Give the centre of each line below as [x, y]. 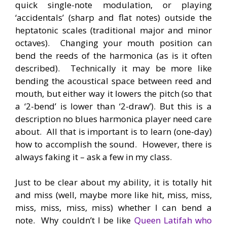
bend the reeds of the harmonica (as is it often [113, 55]
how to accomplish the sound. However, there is [113, 144]
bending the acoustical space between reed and [113, 81]
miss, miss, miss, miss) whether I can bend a [113, 208]
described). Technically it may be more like [113, 68]
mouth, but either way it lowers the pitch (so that [113, 93]
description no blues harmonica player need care [113, 119]
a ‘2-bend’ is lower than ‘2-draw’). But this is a [113, 106]
